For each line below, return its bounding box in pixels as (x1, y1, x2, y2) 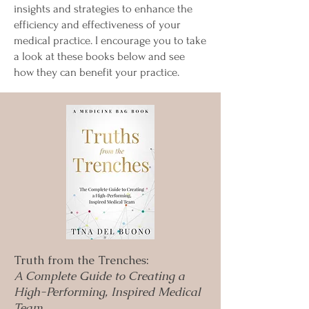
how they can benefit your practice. (14, 66, 179, 79)
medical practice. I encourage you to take (14, 34, 206, 47)
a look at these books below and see (14, 50, 185, 63)
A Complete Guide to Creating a (14, 268, 185, 283)
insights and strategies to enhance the (14, 2, 192, 15)
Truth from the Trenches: (14, 252, 149, 268)
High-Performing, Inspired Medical (14, 284, 201, 299)
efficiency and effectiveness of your (14, 18, 181, 31)
